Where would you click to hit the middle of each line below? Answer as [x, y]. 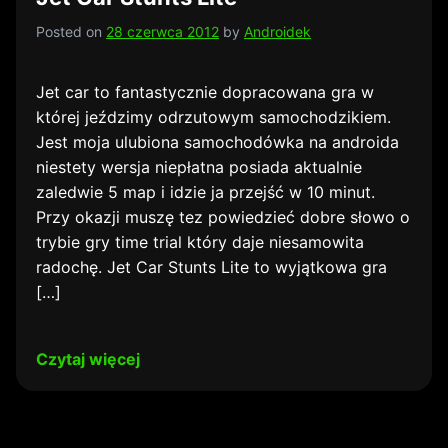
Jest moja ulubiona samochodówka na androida [217, 142]
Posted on [71, 31]
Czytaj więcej [88, 359]
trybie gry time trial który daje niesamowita [200, 242]
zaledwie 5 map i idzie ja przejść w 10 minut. [205, 192]
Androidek [277, 31]
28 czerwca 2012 [162, 31]
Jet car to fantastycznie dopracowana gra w [205, 92]
